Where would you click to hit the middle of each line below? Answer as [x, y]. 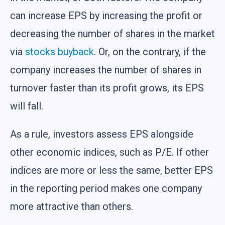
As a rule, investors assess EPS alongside [102, 134]
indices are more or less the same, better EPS [111, 171]
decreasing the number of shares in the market [113, 34]
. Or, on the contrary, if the [150, 52]
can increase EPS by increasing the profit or [106, 16]
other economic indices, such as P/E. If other [109, 152]
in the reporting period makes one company [106, 189]
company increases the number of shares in [106, 70]
